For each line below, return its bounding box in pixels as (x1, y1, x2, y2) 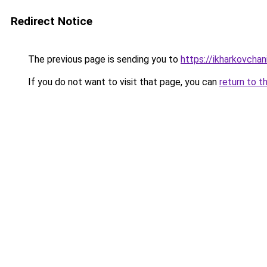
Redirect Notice (11, 14, 92, 28)
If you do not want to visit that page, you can (26, 76, 219, 88)
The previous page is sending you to (26, 54, 181, 65)
